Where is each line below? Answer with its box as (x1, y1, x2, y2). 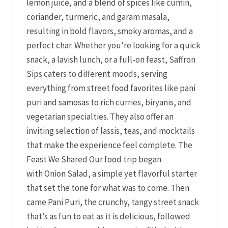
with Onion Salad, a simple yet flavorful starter (26, 168, 197, 180)
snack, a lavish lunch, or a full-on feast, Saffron (26, 54, 195, 66)
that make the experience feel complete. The (26, 139, 192, 151)
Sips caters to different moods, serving (26, 68, 167, 80)
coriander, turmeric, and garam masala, (26, 11, 169, 23)
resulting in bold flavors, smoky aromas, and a (26, 25, 193, 37)
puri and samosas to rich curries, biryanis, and (26, 97, 191, 108)
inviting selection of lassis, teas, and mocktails (26, 125, 195, 137)
